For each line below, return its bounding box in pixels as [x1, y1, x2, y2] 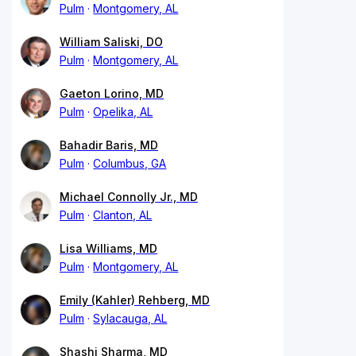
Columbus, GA [93, 157, 167, 171]
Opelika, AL [93, 105, 153, 119]
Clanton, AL [93, 208, 153, 222]
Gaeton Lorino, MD [60, 87, 164, 101]
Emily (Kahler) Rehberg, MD [60, 293, 210, 308]
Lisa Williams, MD [60, 242, 157, 256]
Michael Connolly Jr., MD [60, 190, 198, 204]
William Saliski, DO [60, 35, 163, 49]
